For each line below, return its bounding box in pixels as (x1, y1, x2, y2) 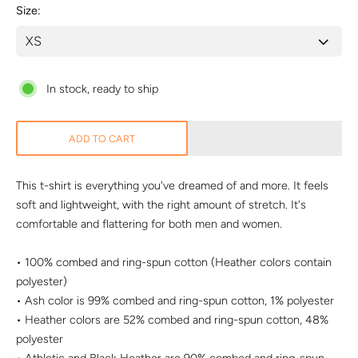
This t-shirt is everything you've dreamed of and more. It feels (16, 178, 328, 193)
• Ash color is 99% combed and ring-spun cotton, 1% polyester (16, 293, 334, 308)
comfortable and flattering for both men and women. (16, 217, 282, 231)
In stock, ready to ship (46, 82, 158, 96)
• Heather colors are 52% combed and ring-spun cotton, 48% (16, 312, 328, 327)
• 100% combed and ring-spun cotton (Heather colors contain (16, 255, 332, 269)
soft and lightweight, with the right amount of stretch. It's (16, 197, 306, 212)
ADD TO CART (68, 133, 135, 145)
